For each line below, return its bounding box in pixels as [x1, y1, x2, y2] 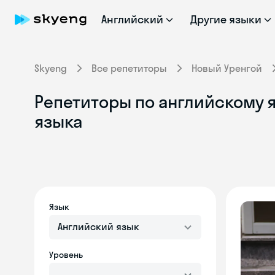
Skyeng [34, 62, 67, 74]
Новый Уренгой [192, 62, 262, 74]
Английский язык [58, 220, 139, 233]
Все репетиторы [91, 62, 167, 74]
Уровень [49, 249, 83, 260]
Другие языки [190, 12, 262, 26]
